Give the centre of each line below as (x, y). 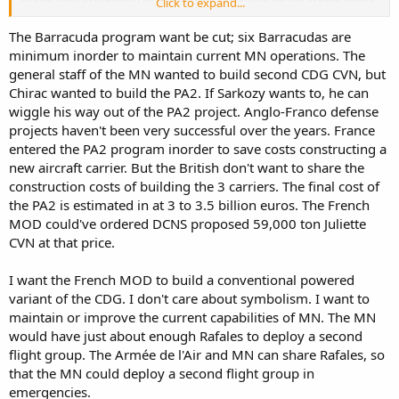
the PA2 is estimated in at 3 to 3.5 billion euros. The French (189, 204)
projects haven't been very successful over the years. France (192, 130)
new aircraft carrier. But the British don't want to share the (187, 167)
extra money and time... (83, 14)
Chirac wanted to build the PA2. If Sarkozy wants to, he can (189, 92)
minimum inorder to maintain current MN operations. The (187, 55)
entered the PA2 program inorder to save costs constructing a (198, 148)
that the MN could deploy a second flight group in (162, 373)
